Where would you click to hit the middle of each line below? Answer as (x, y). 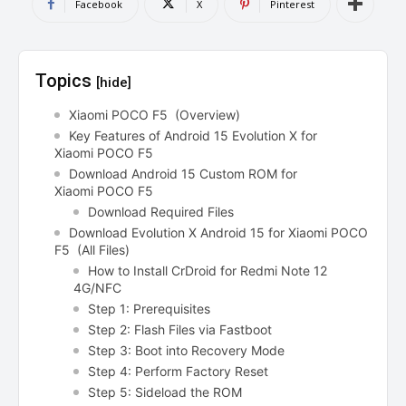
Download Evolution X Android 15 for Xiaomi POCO (218, 232)
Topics (66, 80)
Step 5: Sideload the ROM (165, 391)
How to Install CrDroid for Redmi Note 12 (208, 270)
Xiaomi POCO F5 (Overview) (155, 114)
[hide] (114, 82)
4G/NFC (97, 287)
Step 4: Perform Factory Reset (178, 371)
